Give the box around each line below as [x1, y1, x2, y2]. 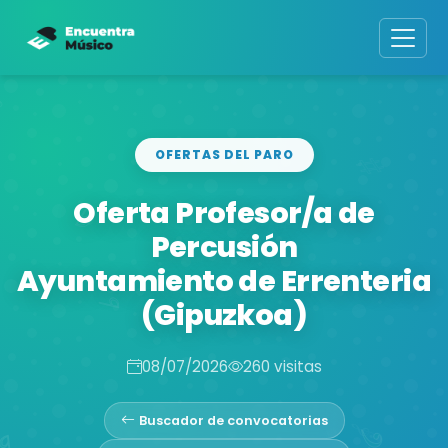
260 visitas [242, 355, 322, 377]
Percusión [150, 226, 298, 267]
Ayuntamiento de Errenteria [16, 260, 432, 301]
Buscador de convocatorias [138, 411, 328, 429]
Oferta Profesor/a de [73, 192, 375, 233]
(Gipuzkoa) [140, 294, 308, 335]
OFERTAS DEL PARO [154, 145, 294, 163]
